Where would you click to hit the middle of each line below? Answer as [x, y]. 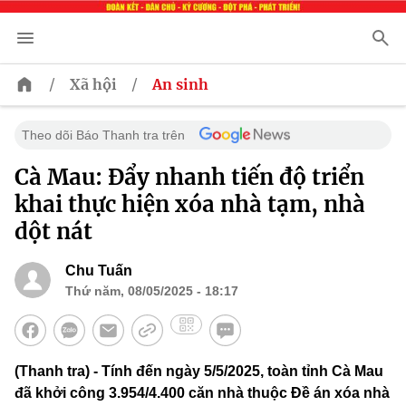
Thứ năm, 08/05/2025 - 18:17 [152, 291]
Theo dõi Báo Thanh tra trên [103, 135]
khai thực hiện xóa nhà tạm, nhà [190, 205]
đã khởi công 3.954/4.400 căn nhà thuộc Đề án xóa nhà [202, 393]
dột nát [53, 232]
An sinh [180, 85]
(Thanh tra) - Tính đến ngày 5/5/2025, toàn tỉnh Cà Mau [199, 372]
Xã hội [93, 85]
